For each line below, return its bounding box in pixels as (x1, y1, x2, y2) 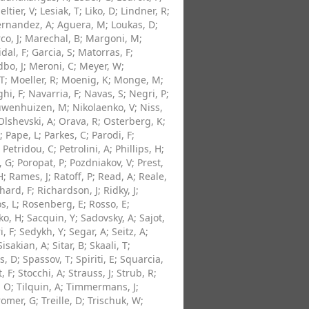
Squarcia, (120, 252, 163, 266)
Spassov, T (23, 252, 70, 266)
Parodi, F (92, 128, 132, 141)
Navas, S (84, 87, 123, 100)
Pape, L (6, 128, 39, 141)
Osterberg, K (103, 114, 163, 128)
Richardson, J (37, 183, 98, 197)
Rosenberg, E (22, 197, 83, 210)
